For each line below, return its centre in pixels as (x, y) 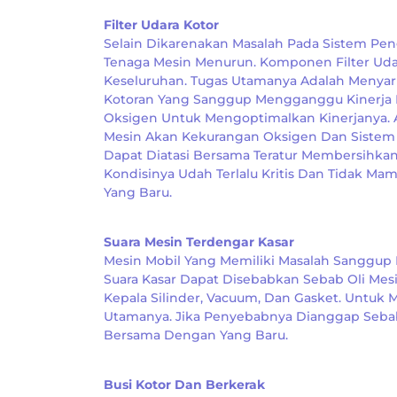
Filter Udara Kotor (161, 25)
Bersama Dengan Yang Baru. (196, 335)
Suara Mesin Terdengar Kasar (199, 242)
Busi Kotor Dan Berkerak (184, 385)
